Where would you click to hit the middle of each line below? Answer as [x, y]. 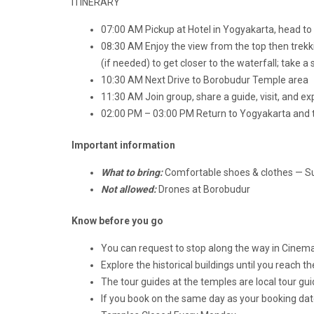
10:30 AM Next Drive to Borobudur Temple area [205, 80]
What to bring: [132, 173]
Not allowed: [129, 190]
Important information [123, 145]
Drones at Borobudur [203, 190]
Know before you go [117, 221]
